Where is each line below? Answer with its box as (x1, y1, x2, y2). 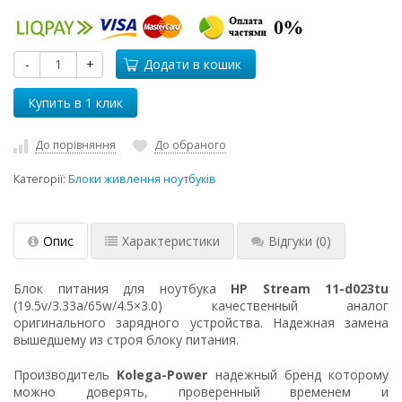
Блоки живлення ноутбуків (68, 170, 216, 187)
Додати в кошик (144, 56, 241, 73)
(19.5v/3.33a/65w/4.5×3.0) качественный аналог (13, 296, 389, 314)
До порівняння (35, 137, 116, 153)
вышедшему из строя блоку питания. (13, 330, 239, 348)
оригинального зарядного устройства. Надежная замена (13, 313, 389, 331)
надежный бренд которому (207, 365, 389, 383)
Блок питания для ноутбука (13, 279, 231, 297)
